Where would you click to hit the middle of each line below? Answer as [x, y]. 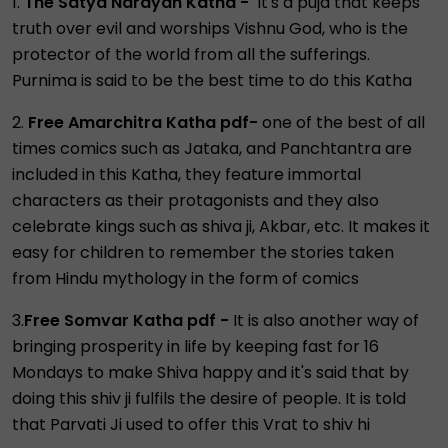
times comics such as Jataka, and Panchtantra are [212, 149]
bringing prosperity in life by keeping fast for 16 [195, 347]
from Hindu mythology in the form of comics [187, 279]
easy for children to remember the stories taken [203, 253]
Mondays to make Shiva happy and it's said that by [210, 373]
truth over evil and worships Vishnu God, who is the [210, 29]
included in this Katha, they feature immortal [186, 175]
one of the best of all [341, 123]
